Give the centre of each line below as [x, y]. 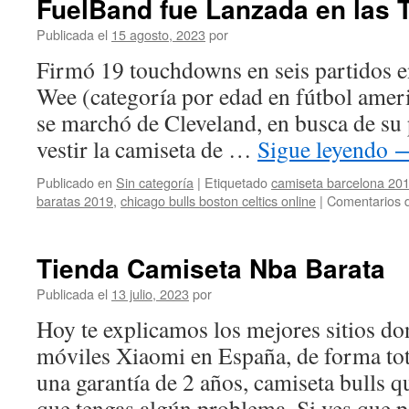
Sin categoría [155, 182]
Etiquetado [236, 182]
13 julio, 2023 [150, 294]
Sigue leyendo [325, 149]
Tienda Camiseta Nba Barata [211, 268]
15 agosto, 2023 [158, 34]
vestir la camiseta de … [147, 149]
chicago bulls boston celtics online [218, 200]
